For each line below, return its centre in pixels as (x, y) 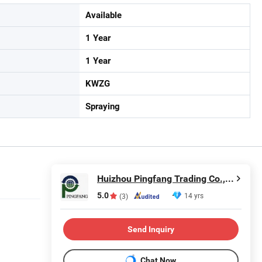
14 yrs (194, 195)
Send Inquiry (151, 229)
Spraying (103, 106)
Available (104, 15)
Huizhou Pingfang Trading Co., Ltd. (230, 179)
